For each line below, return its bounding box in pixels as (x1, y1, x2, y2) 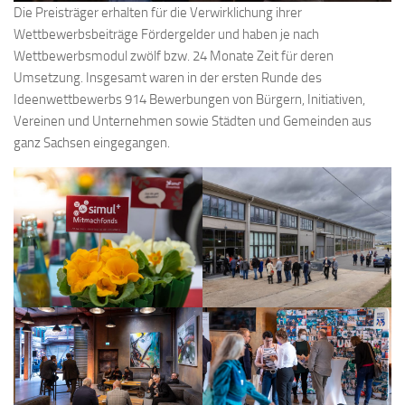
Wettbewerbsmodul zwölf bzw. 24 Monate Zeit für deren (14, 48, 334, 65)
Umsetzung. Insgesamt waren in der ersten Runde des (14, 70, 322, 87)
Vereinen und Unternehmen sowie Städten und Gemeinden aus (14, 113, 372, 130)
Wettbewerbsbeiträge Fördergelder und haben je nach (14, 26, 319, 43)
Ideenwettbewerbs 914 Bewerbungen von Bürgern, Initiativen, (14, 91, 365, 108)
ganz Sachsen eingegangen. (14, 135, 170, 152)
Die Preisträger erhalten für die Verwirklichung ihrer (14, 5, 302, 22)
